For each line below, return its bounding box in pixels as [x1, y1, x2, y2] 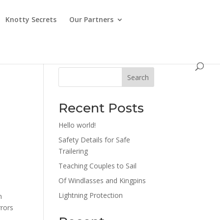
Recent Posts [58, 100, 144, 116]
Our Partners [69, 15, 113, 24]
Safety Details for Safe [58, 135, 131, 144]
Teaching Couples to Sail [58, 161, 137, 170]
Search [127, 72, 149, 82]
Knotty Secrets [5, 15, 56, 24]
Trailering [58, 146, 88, 156]
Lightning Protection [58, 191, 123, 200]
